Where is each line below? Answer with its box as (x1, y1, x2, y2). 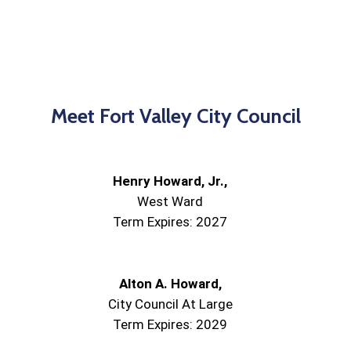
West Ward (137, 194, 204, 210)
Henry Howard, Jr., (113, 173, 228, 190)
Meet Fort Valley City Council (50, 103, 301, 128)
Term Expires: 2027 (113, 214, 228, 230)
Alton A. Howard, (118, 276, 222, 292)
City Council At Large (107, 296, 233, 313)
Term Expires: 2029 (113, 317, 228, 333)
